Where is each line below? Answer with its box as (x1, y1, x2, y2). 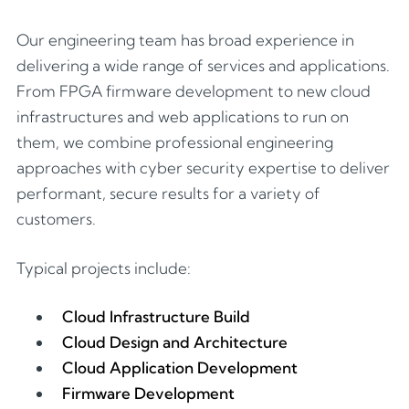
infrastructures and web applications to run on (16, 107, 349, 126)
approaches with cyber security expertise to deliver (16, 158, 390, 177)
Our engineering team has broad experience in (16, 30, 354, 49)
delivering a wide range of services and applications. (16, 56, 390, 75)
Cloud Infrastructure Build (62, 307, 250, 326)
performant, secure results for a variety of (16, 184, 320, 203)
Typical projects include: (16, 257, 191, 278)
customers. (16, 209, 96, 228)
